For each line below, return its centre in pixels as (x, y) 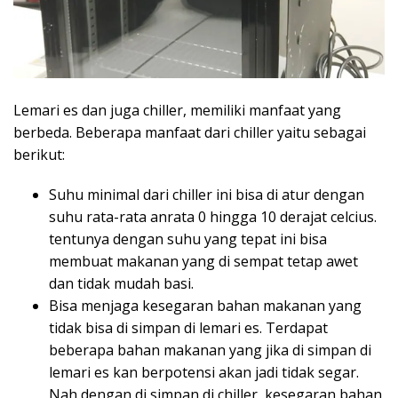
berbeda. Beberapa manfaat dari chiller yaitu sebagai (190, 132)
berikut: (39, 154)
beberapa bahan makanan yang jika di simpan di (210, 350)
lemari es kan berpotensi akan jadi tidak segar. (204, 372)
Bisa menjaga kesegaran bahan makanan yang (205, 305)
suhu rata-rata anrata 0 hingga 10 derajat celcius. (213, 216)
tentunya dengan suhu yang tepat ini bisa (188, 239)
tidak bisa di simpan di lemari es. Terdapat (188, 327)
